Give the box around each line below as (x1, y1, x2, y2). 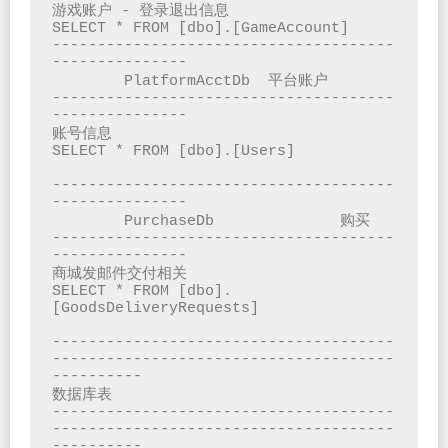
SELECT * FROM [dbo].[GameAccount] (51, 19, 349, 37)
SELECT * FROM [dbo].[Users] (51, 142, 295, 160)
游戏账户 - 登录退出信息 (51, 2, 229, 20)
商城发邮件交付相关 (51, 265, 187, 283)
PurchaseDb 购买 (51, 212, 124, 230)
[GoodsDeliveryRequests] (51, 299, 259, 317)
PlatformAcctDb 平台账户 (51, 72, 124, 90)
